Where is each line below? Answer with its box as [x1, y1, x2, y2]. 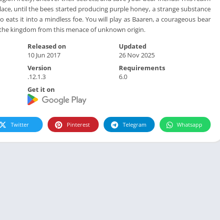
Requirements [119, 63, 165, 72]
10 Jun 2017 [27, 50, 60, 59]
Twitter [11, 121, 29, 129]
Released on [27, 41, 66, 51]
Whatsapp [177, 121, 202, 129]
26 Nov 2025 [119, 50, 155, 59]
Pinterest [67, 121, 90, 129]
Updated [119, 41, 147, 51]
